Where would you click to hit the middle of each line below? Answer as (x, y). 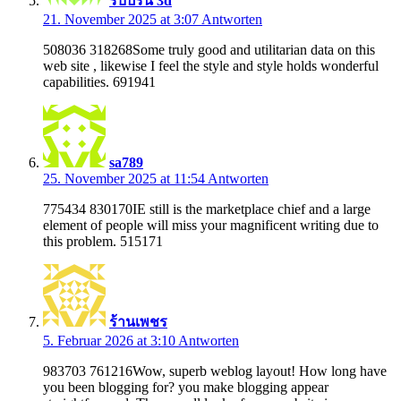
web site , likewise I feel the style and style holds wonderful (211, 65)
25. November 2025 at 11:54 (125, 178)
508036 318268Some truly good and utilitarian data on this (209, 49)
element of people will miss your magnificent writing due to (211, 225)
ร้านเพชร (138, 321)
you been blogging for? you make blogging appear (186, 387)
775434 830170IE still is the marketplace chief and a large (207, 209)
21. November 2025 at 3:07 (122, 19)
